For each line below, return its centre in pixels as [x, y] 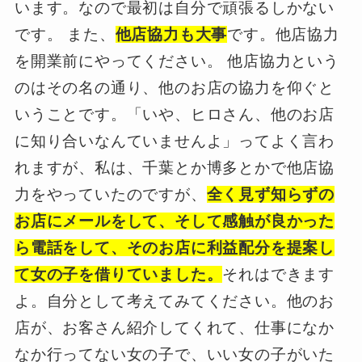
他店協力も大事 [171, 35]
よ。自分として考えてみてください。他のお [175, 301]
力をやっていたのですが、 [110, 195]
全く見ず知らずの [271, 195]
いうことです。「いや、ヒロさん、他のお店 [175, 115]
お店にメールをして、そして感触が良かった [175, 221]
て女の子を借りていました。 [118, 275]
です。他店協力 [283, 35]
